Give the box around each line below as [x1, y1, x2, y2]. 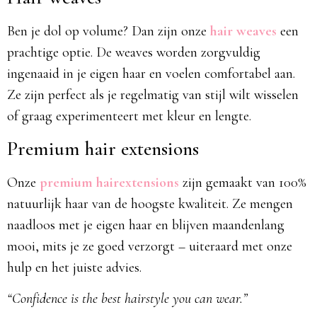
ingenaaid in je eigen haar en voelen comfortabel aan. [7, 65, 295, 83]
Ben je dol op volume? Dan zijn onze [7, 23, 210, 40]
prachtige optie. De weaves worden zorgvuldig [7, 44, 260, 62]
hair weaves [210, 23, 277, 40]
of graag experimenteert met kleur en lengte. [7, 108, 251, 125]
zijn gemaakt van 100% [179, 173, 306, 191]
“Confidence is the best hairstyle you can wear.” [7, 290, 248, 308]
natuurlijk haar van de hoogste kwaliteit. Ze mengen [7, 195, 293, 212]
